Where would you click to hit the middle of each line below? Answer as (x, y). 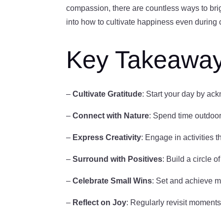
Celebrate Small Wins (112, 181)
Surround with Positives (118, 159)
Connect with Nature (111, 116)
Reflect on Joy (100, 203)
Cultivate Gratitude (108, 94)
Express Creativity (107, 138)
